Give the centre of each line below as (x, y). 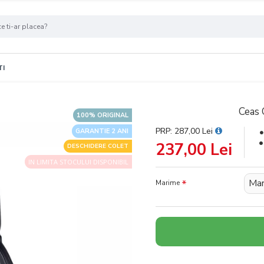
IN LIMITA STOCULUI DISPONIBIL (78, 162)
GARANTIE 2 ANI (102, 131)
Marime (168, 183)
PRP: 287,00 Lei (185, 131)
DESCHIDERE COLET (98, 146)
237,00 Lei (194, 150)
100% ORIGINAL (103, 115)
